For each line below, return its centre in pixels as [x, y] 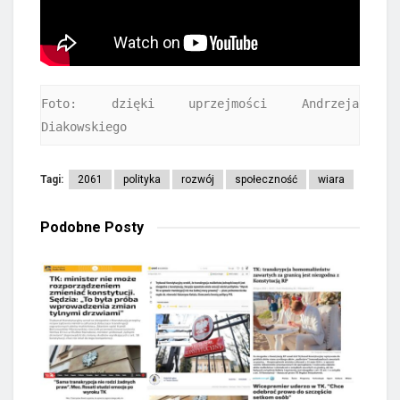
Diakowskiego [84, 126]
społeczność [266, 180]
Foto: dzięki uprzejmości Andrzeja [200, 103]
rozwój [198, 180]
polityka [142, 180]
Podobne [72, 228]
